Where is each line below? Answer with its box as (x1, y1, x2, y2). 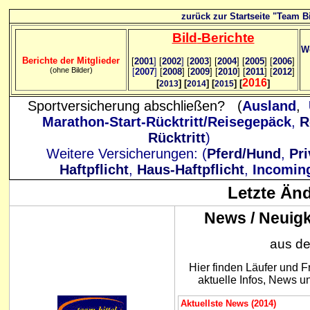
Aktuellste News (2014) (181, 298, 276, 309)
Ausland (241, 98, 296, 113)
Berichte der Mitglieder (22, 55, 120, 66)
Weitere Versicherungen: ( (46, 146, 207, 161)
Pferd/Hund (206, 146, 281, 161)
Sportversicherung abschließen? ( (27, 98, 242, 113)
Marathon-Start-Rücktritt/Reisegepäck (42, 114, 291, 129)
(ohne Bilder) (49, 66, 93, 74)
